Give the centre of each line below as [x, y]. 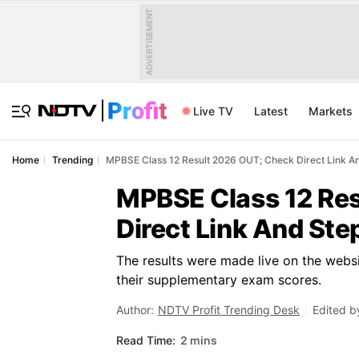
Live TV [213, 111]
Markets [331, 111]
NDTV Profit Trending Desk [229, 310]
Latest [271, 111]
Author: [135, 310]
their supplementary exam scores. [219, 280]
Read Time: [146, 340]
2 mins [199, 340]
